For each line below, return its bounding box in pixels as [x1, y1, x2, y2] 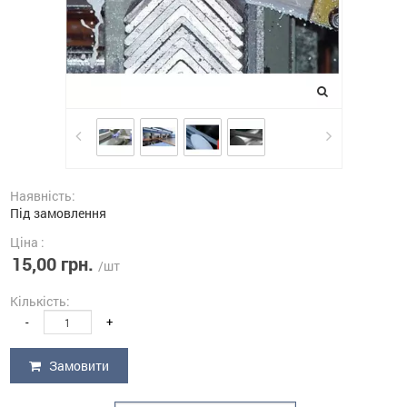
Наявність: [10, 187, 75, 204]
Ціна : [10, 233, 45, 251]
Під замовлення [10, 204, 106, 222]
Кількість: [10, 293, 70, 310]
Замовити [46, 357, 109, 374]
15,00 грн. [12, 252, 94, 275]
